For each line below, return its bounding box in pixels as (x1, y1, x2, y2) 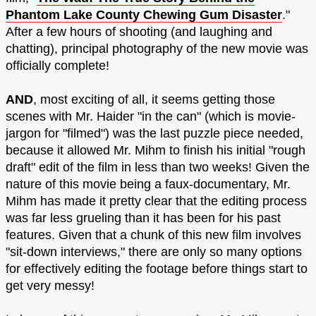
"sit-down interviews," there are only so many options (6, 244, 302, 259)
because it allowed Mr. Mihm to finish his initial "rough (6, 142, 305, 157)
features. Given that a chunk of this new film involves (6, 227, 301, 242)
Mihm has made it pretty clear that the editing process (6, 193, 307, 208)
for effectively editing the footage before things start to (6, 261, 308, 276)
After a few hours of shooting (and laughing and (6, 24, 272, 39)
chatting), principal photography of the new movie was (6, 41, 308, 56)
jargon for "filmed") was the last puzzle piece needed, (6, 126, 303, 140)
